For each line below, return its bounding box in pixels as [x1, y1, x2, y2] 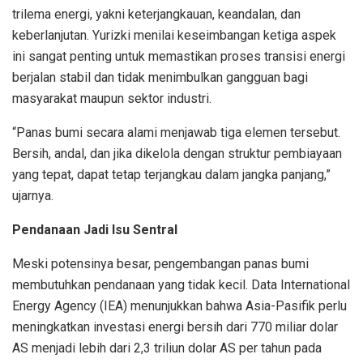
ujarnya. [12, 188, 53, 204]
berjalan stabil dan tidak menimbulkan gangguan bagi [12, 70, 308, 86]
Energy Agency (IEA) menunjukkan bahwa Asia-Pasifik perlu [12, 298, 347, 314]
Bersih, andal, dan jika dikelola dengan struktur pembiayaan [12, 146, 342, 162]
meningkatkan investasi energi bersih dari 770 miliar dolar [12, 319, 338, 335]
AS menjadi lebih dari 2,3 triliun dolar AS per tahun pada [12, 340, 322, 357]
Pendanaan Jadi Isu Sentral [12, 222, 177, 238]
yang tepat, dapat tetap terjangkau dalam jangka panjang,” [12, 167, 331, 183]
